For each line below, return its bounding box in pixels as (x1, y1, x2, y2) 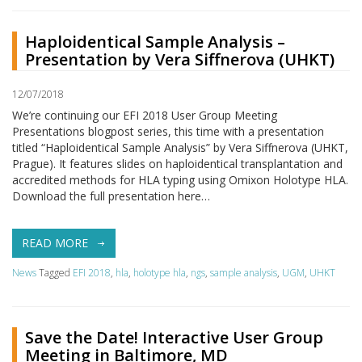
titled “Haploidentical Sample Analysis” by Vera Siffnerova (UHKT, (12, 139, 348, 155)
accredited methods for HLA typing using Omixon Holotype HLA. (12, 171, 348, 187)
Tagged (39, 265, 73, 280)
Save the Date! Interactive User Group (25, 326, 323, 348)
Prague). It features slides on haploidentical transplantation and (12, 155, 343, 171)
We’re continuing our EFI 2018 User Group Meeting (12, 107, 277, 123)
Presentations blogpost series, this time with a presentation (12, 123, 324, 139)
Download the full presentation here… (12, 187, 210, 204)
